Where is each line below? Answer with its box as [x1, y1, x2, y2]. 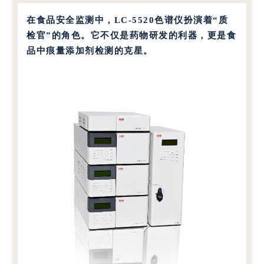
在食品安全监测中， [27, 15, 114, 25]
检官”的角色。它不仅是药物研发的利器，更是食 [27, 30, 237, 40]
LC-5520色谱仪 [114, 15, 184, 25]
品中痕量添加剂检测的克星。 [27, 45, 153, 55]
